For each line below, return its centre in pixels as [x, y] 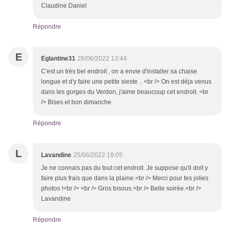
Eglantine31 [58, 59]
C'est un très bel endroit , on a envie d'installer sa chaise [119, 72]
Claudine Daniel [64, 6]
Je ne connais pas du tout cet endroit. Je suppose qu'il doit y [124, 168]
